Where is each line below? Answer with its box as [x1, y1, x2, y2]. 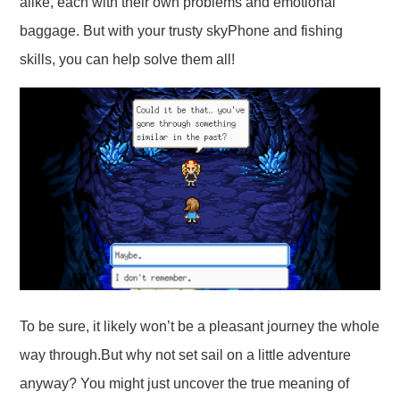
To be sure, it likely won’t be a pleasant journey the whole [20, 318, 380, 334]
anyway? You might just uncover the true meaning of [20, 375, 350, 391]
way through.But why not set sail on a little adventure [20, 346, 352, 362]
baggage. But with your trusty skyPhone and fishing [20, 23, 344, 39]
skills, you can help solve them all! [20, 52, 236, 68]
